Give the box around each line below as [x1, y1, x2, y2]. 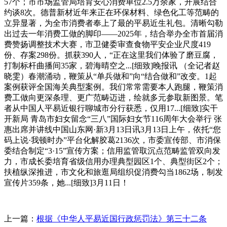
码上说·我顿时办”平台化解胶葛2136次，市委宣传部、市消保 [4, 135, 221, 144]
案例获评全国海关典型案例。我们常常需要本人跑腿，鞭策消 [4, 82, 223, 91]
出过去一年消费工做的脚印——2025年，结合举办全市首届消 [4, 29, 223, 38]
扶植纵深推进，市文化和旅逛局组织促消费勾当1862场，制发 [4, 167, 223, 176]
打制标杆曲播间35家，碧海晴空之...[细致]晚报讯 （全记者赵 [4, 61, 220, 70]
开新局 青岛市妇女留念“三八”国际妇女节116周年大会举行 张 [4, 114, 222, 123]
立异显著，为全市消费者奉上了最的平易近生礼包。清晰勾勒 [4, 18, 223, 27]
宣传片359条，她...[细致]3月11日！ [4, 178, 129, 187]
